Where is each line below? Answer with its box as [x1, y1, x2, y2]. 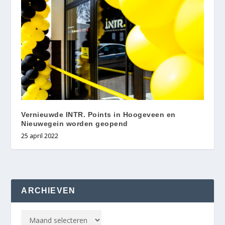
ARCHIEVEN [21, 186, 76, 195]
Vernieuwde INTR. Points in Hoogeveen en [21, 110, 176, 119]
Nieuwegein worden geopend [21, 120, 128, 128]
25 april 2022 [21, 132, 59, 141]
